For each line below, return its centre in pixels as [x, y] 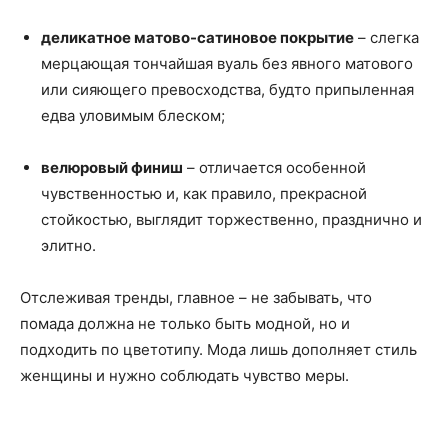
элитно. [68, 246]
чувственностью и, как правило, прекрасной [204, 194]
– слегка [386, 38]
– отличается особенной [274, 168]
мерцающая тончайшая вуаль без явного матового [227, 64]
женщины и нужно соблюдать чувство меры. [184, 376]
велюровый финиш [112, 168]
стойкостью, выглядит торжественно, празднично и [231, 220]
